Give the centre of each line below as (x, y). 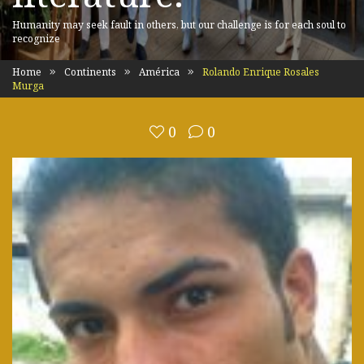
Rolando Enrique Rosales (260, 72)
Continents (90, 72)
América (159, 72)
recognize (36, 39)
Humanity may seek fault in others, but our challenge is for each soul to (179, 25)
